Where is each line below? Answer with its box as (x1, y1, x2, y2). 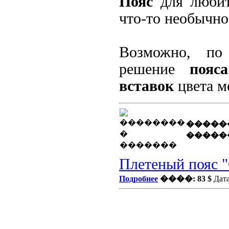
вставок (119, 78, 174, 94)
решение (119, 61, 190, 77)
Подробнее (119, 174, 158, 183)
